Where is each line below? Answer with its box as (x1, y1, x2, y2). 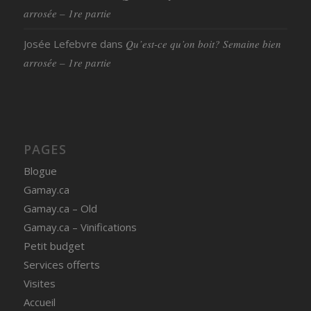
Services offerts (23, 257, 100, 271)
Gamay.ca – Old (23, 201, 97, 215)
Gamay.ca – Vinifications (23, 219, 137, 234)
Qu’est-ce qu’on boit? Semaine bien (125, 36, 281, 51)
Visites (23, 276, 56, 290)
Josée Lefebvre (23, 36, 97, 51)
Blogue (23, 163, 57, 178)
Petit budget (23, 238, 85, 253)
